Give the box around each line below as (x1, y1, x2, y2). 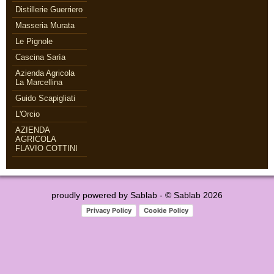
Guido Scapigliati (15, 94, 75, 103)
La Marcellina (15, 78, 62, 87)
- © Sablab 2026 (157, 190, 223, 200)
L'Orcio (15, 109, 40, 119)
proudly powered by (51, 190, 130, 200)
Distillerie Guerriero (15, 5, 83, 14)
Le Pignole (15, 37, 53, 46)
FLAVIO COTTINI (15, 144, 78, 153)
